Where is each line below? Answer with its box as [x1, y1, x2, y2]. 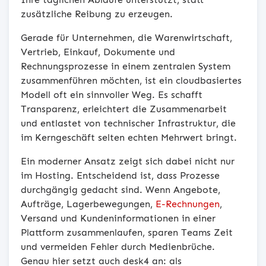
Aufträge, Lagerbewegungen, [21, 198, 156, 210]
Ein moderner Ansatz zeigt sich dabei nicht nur [21, 155, 235, 167]
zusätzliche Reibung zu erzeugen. [21, 8, 173, 20]
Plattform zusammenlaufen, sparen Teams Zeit [21, 226, 233, 238]
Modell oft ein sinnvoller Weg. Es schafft [21, 88, 202, 100]
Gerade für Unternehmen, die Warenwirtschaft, [21, 31, 232, 43]
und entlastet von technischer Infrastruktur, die [21, 117, 236, 129]
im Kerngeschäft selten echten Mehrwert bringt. [21, 131, 237, 143]
